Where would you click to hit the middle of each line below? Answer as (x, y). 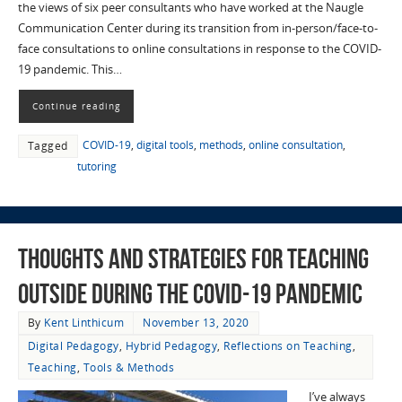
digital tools (165, 145)
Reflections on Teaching (288, 346)
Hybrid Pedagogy (171, 346)
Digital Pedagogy (73, 346)
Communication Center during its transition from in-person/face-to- (197, 29)
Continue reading (76, 106)
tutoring (96, 167)
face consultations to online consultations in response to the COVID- (199, 49)
